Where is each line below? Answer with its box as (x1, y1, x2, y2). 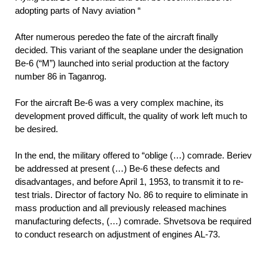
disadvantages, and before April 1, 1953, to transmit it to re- (15, 176, 243, 187)
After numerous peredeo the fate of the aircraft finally (15, 31, 218, 42)
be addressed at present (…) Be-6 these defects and (15, 163, 220, 173)
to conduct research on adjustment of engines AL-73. (15, 229, 220, 239)
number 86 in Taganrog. (15, 71, 106, 81)
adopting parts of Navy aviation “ (15, 5, 141, 16)
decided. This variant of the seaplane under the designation (15, 44, 243, 55)
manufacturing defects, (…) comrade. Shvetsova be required (15, 215, 251, 226)
